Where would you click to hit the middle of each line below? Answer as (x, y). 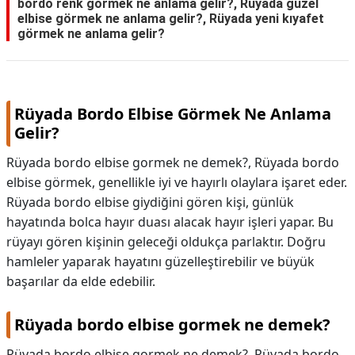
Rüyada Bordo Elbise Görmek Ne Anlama (173, 114)
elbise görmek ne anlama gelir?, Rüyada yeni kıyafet (171, 19)
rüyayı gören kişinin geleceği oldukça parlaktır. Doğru (166, 242)
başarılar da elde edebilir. (81, 281)
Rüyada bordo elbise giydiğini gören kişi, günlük (150, 202)
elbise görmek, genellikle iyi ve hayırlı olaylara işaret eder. (177, 182)
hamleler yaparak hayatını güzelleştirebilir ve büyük (160, 261)
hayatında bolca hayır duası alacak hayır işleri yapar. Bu (170, 222)
